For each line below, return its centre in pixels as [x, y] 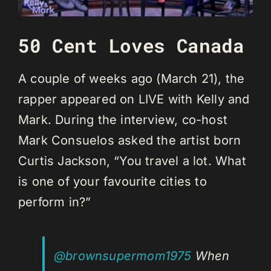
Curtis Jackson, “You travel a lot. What [132, 161]
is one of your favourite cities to [113, 182]
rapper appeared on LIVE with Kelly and [134, 100]
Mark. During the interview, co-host [123, 120]
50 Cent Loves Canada [131, 45]
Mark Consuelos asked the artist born [130, 141]
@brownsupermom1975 [123, 256]
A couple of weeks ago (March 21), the [132, 79]
